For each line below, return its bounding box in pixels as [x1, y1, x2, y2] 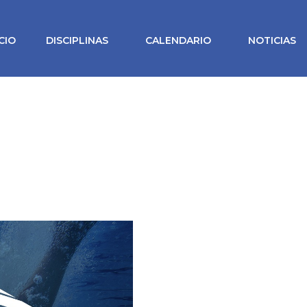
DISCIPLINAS [46, 34, 109, 47]
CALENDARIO [145, 34, 212, 47]
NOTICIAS [248, 34, 297, 47]
